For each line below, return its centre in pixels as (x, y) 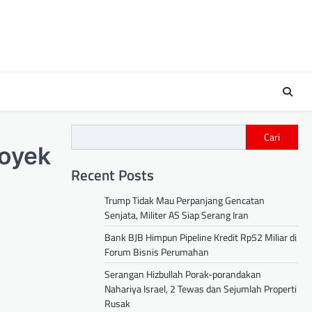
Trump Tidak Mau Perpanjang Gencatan (185, 201)
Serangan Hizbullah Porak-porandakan (183, 274)
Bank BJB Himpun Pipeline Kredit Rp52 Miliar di (201, 237)
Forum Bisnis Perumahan (157, 252)
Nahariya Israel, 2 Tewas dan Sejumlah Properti (201, 289)
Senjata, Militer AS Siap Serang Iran (177, 215)
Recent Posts (112, 175)
